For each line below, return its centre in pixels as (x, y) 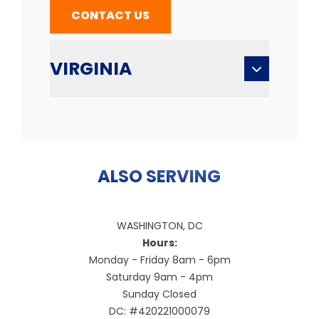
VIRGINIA (91, 68)
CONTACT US (110, 15)
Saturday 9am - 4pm (159, 277)
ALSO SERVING (159, 176)
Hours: (159, 242)
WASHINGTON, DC (159, 225)
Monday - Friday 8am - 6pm (159, 260)
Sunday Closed (159, 294)
